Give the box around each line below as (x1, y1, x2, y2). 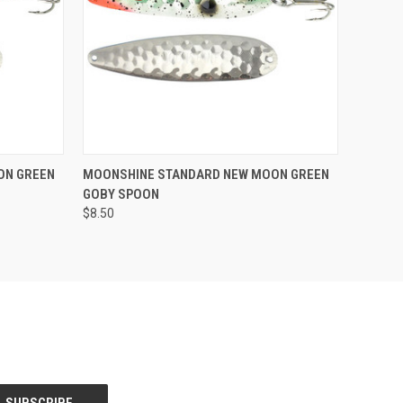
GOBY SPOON (82, 185, 159, 202)
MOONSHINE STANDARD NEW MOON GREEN (82, 166, 329, 183)
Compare (97, 159, 151, 175)
